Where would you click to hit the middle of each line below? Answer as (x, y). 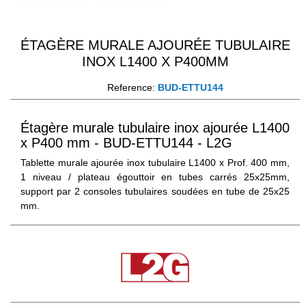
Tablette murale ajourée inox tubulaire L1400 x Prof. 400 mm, (155, 162)
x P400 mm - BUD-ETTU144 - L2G (126, 142)
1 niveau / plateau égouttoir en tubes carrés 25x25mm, (155, 177)
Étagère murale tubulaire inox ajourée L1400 (155, 127)
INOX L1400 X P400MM (155, 61)
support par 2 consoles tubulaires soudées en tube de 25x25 (155, 191)
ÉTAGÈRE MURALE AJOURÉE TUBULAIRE (155, 45)
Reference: (131, 87)
